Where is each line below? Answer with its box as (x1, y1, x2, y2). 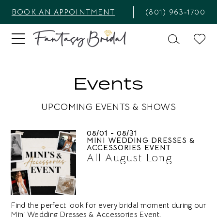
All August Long (87, 151, 172, 164)
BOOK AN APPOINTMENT (11, 7, 115, 17)
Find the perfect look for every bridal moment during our (11, 201, 206, 211)
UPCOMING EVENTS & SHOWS (41, 101, 176, 113)
